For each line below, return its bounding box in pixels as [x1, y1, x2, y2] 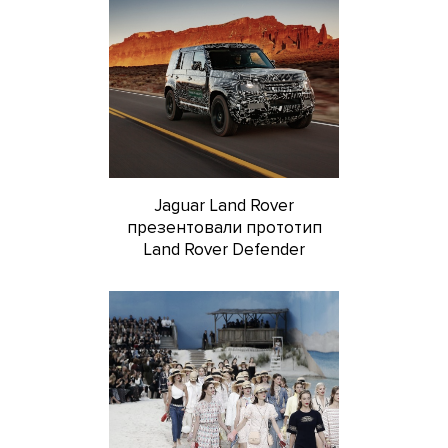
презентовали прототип [126, 217, 322, 239]
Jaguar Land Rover [154, 195, 294, 217]
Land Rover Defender [143, 239, 305, 261]
